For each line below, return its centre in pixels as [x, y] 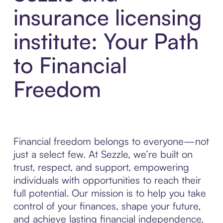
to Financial [70, 65]
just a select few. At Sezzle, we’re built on [103, 154]
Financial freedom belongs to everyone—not [111, 141]
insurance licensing [107, 17]
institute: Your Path [106, 41]
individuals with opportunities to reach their [107, 180]
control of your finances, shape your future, [107, 206]
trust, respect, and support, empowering [101, 167]
